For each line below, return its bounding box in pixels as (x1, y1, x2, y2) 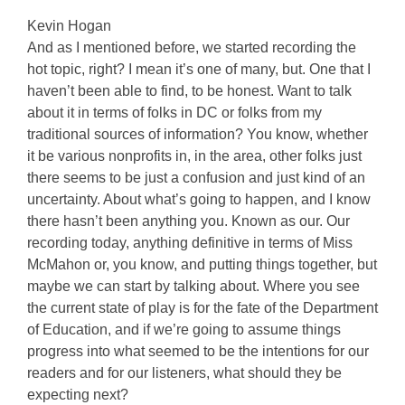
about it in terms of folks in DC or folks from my (27, 105, 322, 120)
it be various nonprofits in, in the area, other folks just (27, 148, 362, 164)
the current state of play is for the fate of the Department (27, 300, 378, 316)
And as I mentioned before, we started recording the (27, 40, 356, 55)
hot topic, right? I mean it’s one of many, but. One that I (27, 61, 371, 77)
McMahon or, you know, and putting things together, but (27, 257, 377, 272)
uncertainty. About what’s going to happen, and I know (27, 192, 371, 207)
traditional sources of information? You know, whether (27, 127, 368, 142)
